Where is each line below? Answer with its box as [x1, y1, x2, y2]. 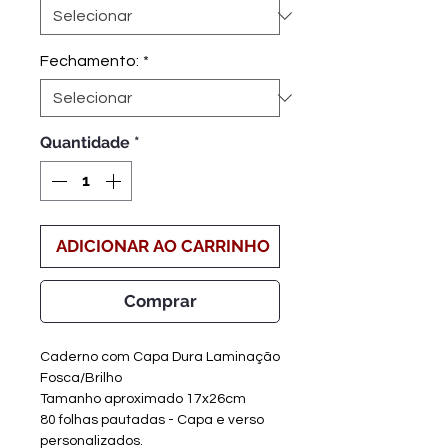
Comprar [123, 290, 197, 311]
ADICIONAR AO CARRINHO [56, 235, 270, 256]
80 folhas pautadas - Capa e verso [40, 412, 264, 427]
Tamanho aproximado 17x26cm [40, 391, 246, 406]
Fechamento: [40, 52, 139, 69]
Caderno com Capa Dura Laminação [40, 349, 280, 364]
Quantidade [40, 132, 130, 152]
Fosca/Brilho [40, 370, 122, 385]
